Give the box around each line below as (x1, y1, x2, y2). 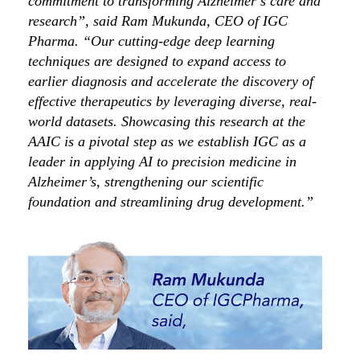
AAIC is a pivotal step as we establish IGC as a (28, 133, 306, 150)
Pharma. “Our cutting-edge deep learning (28, 33, 275, 50)
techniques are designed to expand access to (28, 53, 286, 70)
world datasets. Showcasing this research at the (28, 113, 305, 130)
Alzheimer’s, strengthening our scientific (28, 174, 264, 190)
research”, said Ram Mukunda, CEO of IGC (28, 13, 288, 30)
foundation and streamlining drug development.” (28, 194, 313, 211)
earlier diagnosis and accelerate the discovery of (28, 73, 313, 90)
